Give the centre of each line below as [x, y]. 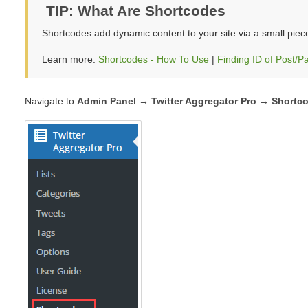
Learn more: [70, 59]
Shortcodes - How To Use [153, 59]
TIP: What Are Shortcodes [136, 11]
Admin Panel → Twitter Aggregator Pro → [173, 101]
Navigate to [51, 101]
